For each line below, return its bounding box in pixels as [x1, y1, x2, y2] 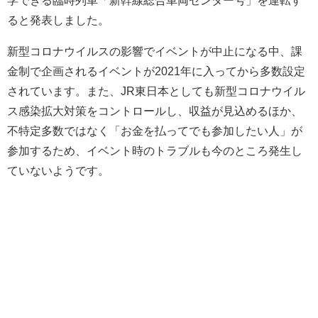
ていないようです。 [7, 164, 109, 176]
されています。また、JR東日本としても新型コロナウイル [7, 84, 305, 97]
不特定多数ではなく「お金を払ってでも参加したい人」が [7, 124, 302, 136]
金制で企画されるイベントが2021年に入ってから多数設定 [7, 65, 305, 77]
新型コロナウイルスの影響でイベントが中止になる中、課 [7, 45, 302, 57]
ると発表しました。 [7, 13, 109, 26]
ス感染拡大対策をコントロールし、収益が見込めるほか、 [7, 104, 302, 116]
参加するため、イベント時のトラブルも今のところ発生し [7, 144, 302, 156]
